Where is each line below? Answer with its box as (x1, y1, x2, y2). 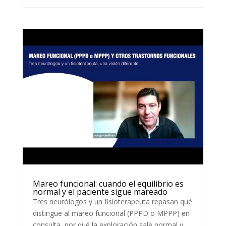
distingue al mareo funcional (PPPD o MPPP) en (32, 208, 190, 218)
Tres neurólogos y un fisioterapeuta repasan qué (32, 196, 192, 206)
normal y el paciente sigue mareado (32, 186, 167, 197)
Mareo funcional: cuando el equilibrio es (32, 178, 184, 189)
